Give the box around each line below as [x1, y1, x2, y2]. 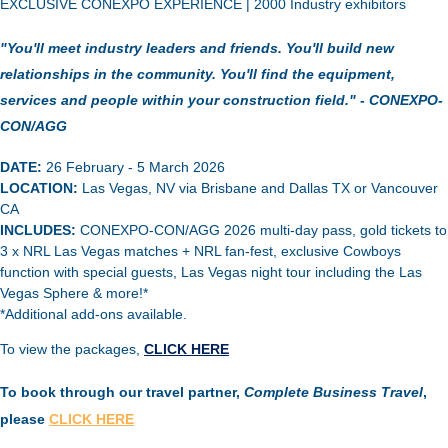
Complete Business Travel [244, 384, 423, 401]
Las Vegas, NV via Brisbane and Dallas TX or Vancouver [82, 180, 438, 197]
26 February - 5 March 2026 [46, 159, 225, 176]
